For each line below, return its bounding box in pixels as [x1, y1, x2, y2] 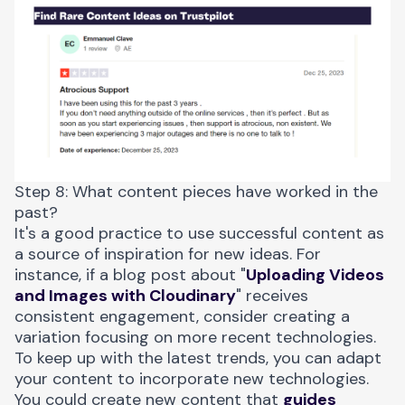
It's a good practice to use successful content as [14, 221, 384, 244]
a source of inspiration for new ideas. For [14, 242, 321, 265]
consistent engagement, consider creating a [14, 305, 350, 327]
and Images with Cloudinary [14, 284, 236, 306]
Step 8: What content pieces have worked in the [14, 180, 378, 202]
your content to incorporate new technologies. [14, 367, 369, 390]
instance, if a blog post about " [14, 263, 246, 286]
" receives [236, 284, 308, 306]
